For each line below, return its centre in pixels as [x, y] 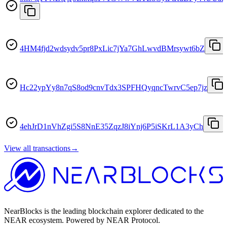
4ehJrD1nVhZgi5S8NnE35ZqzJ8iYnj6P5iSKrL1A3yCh [111, 126]
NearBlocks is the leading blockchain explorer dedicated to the [104, 211]
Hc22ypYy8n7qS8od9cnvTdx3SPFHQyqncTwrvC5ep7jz [113, 87]
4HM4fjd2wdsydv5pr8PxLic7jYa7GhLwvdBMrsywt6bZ [112, 48]
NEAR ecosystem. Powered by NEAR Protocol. [82, 220]
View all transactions [37, 148]
